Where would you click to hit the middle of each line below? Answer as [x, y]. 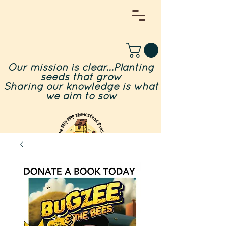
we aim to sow [81, 97]
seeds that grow [81, 77]
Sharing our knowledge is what [81, 87]
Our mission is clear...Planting [81, 68]
